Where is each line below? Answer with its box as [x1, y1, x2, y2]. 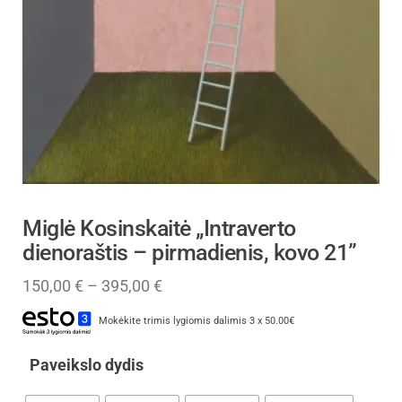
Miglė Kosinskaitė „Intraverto [22, 214, 296, 241]
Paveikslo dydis [30, 354, 144, 374]
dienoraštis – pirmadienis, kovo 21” [22, 239, 357, 266]
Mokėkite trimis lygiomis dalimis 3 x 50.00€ [99, 314, 295, 327]
